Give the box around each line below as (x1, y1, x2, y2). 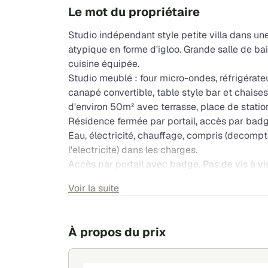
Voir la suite (68, 181, 119, 194)
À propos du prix (68, 224, 166, 240)
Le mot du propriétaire (68, 4, 200, 20)
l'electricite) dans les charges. (68, 143, 197, 156)
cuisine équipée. (68, 57, 139, 70)
